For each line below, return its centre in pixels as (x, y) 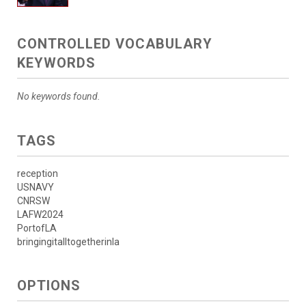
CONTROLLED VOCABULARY (115, 44)
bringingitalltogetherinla (68, 242)
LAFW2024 (40, 215)
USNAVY (36, 187)
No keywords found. (59, 97)
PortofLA (37, 228)
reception (38, 174)
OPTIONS (49, 286)
